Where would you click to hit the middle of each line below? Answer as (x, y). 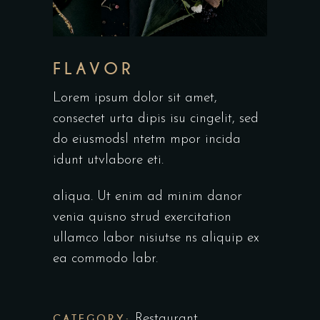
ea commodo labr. (105, 259)
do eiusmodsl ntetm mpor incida (147, 139)
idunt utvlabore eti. (108, 160)
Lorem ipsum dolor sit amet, (135, 98)
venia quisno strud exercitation (142, 217)
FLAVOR (94, 69)
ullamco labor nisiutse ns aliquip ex (156, 238)
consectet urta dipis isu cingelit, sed (156, 119)
